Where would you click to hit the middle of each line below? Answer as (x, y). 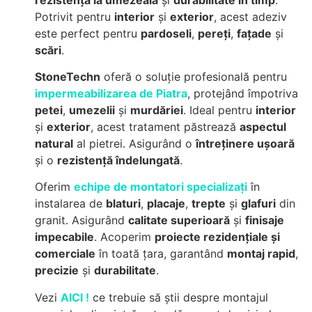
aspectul (263, 126)
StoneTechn (68, 76)
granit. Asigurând (81, 220)
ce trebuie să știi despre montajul (179, 297)
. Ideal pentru (219, 110)
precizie (57, 271)
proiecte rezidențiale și (217, 237)
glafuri (258, 204)
